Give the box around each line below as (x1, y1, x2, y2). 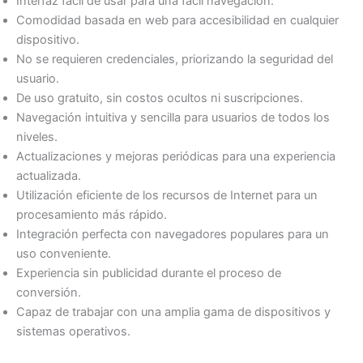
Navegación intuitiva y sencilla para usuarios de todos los (16, 110, 330, 126)
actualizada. (16, 169, 81, 184)
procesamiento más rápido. (16, 207, 167, 223)
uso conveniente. (16, 246, 111, 262)
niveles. (16, 130, 58, 145)
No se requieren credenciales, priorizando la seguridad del (16, 52, 333, 67)
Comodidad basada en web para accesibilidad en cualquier (16, 13, 339, 28)
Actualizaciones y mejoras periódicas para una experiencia (16, 149, 335, 164)
